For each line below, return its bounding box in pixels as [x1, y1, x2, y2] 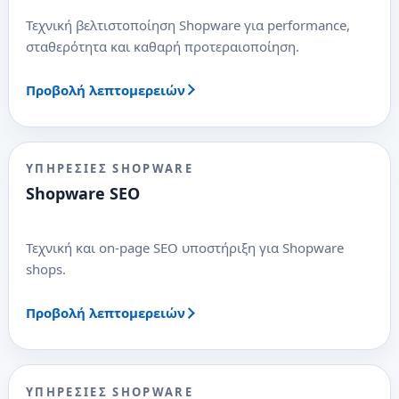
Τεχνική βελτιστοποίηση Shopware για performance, [25, 15, 350, 34]
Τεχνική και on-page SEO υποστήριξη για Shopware [25, 239, 344, 257]
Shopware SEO [25, 183, 140, 205]
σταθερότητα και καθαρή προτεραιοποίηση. [25, 37, 299, 55]
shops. [25, 260, 66, 279]
